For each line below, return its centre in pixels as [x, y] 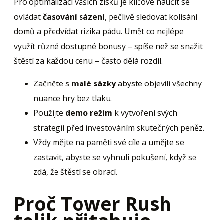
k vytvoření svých [145, 113]
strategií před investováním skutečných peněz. [119, 128]
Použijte [49, 113]
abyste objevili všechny [159, 84]
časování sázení [74, 17]
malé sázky [94, 84]
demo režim [89, 113]
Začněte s [52, 84]
